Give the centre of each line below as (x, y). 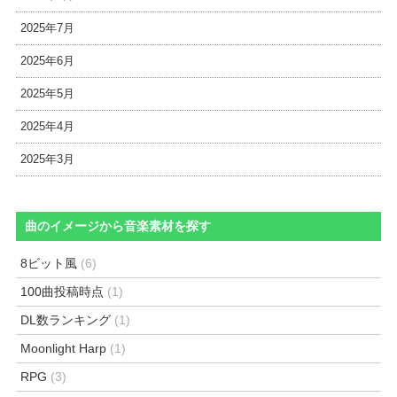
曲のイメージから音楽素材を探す (118, 226)
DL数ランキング (66, 319)
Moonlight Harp (64, 348)
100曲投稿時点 (62, 291)
